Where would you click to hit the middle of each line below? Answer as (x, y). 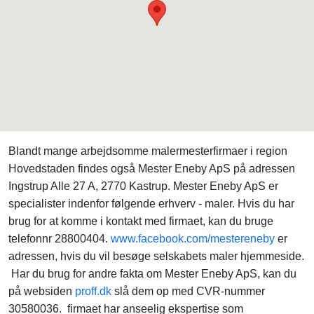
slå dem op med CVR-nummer (188, 291)
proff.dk (93, 291)
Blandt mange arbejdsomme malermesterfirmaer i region (148, 151)
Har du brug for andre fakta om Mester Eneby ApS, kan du (152, 274)
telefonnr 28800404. (60, 239)
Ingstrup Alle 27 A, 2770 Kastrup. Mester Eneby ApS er (143, 186)
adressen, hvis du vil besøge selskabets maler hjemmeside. (156, 256)
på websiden (42, 291)
